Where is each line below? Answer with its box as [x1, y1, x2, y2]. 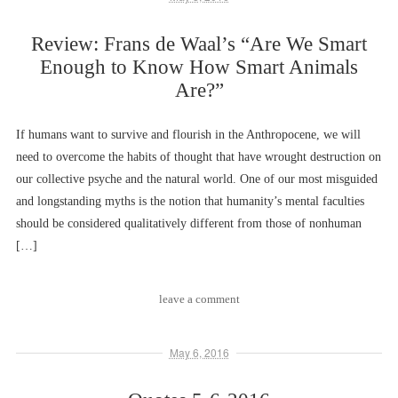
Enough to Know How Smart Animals [40, 56, 358, 78]
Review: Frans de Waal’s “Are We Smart [31, 33, 367, 55]
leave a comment [158, 292, 240, 306]
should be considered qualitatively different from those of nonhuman [16, 217, 362, 230]
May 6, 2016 [169, 345, 229, 360]
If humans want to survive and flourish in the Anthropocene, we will [16, 128, 361, 141]
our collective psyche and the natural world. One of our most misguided [16, 172, 378, 186]
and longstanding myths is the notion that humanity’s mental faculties [16, 195, 364, 208]
